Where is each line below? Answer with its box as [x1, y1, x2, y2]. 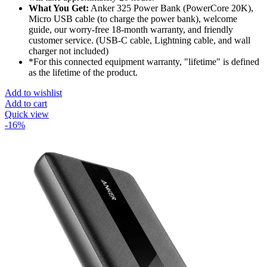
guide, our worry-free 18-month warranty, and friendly [29, 24, 233, 35]
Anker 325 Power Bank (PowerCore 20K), [89, 3, 253, 14]
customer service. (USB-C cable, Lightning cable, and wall [29, 35, 250, 46]
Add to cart [5, 98, 47, 109]
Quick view [5, 109, 49, 120]
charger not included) [29, 46, 108, 57]
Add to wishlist [5, 88, 62, 98]
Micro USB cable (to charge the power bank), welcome [29, 14, 237, 24]
